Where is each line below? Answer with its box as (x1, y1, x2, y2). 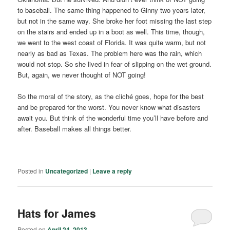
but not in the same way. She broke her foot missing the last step (17, 15, 212, 26)
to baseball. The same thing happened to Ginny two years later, (17, 5, 206, 15)
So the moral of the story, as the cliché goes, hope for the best (17, 91, 204, 101)
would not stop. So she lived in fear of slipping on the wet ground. (17, 59, 212, 69)
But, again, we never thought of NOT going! (17, 69, 146, 80)
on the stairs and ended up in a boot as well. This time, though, (17, 26, 205, 36)
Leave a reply (92, 166, 132, 176)
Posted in (17, 166, 44, 176)
